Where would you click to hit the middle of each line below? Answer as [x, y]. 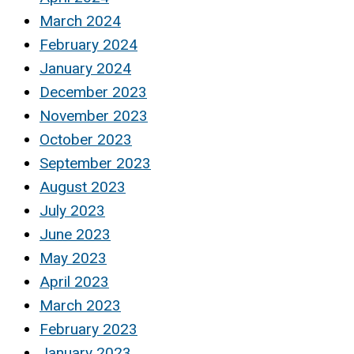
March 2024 [80, 21]
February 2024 [88, 44]
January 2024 [85, 68]
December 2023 [93, 92]
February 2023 [88, 329]
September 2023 [95, 163]
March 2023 [80, 305]
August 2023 [83, 186]
